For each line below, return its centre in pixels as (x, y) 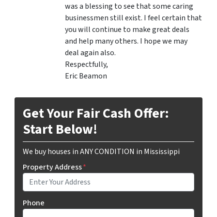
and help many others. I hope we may (126, 41)
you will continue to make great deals (127, 30)
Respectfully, (86, 65)
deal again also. (90, 53)
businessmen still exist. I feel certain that (133, 18)
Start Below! (60, 130)
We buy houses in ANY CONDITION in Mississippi (101, 152)
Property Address (52, 167)
